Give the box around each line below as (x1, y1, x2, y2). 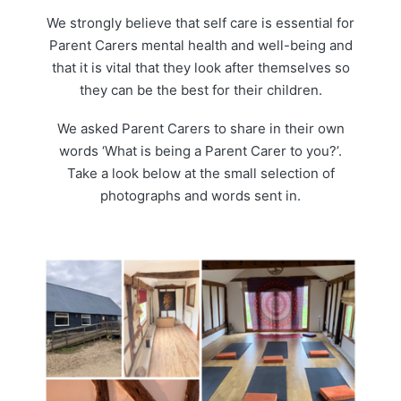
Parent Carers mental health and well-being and (48, 36, 353, 54)
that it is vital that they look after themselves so (51, 58, 350, 76)
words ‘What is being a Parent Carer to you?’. (59, 142, 342, 160)
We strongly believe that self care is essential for (47, 13, 354, 31)
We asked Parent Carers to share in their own (56, 120, 345, 138)
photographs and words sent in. (100, 187, 301, 205)
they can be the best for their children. (79, 81, 322, 98)
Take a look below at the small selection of (66, 165, 335, 183)
